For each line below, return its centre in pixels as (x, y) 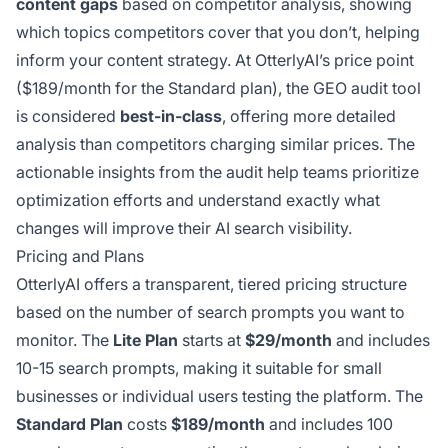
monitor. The (64, 340)
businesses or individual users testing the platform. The (219, 396)
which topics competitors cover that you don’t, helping (218, 32)
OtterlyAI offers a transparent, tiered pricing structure (211, 284)
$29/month (288, 340)
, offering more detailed (309, 116)
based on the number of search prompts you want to (210, 312)
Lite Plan (145, 340)
